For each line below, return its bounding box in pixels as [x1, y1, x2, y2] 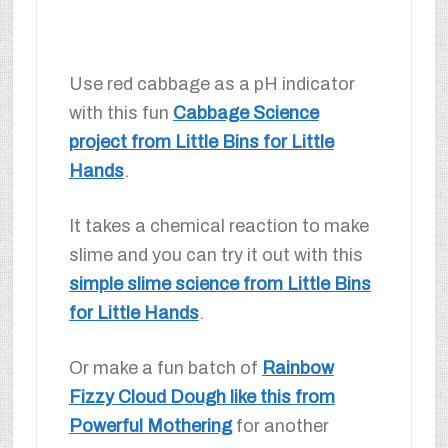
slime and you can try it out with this [68, 244, 363, 265]
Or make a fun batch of [68, 357, 262, 378]
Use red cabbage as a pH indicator [68, 73, 355, 94]
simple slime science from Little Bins [68, 273, 371, 294]
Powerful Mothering [68, 415, 232, 436]
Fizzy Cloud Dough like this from [68, 386, 335, 407]
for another [231, 415, 329, 436]
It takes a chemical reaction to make [68, 215, 369, 236]
